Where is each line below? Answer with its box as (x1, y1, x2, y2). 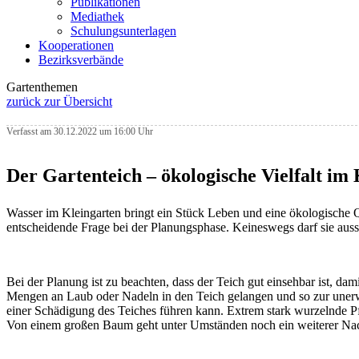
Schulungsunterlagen (71, 24, 176, 38)
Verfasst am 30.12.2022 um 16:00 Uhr (6, 126, 153, 137)
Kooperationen (38, 38, 114, 52)
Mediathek (71, 10, 124, 23)
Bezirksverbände (38, 53, 123, 67)
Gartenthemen (6, 80, 78, 94)
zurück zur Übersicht (6, 95, 112, 108)
